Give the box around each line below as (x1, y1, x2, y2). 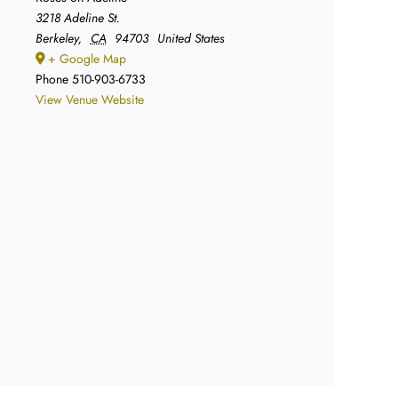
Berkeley (36, 29, 78, 47)
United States (156, 29, 224, 47)
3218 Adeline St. (36, 9, 120, 27)
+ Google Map (48, 50, 126, 68)
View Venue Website (36, 91, 144, 108)
